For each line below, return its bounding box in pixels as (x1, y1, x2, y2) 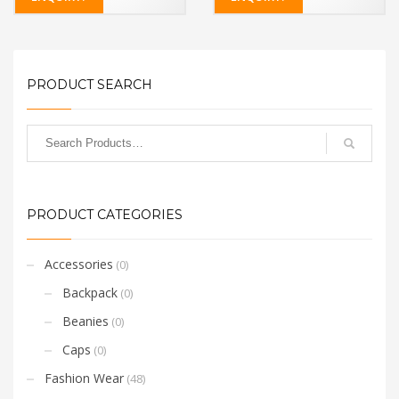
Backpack (62, 283, 118, 301)
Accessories (45, 255, 113, 273)
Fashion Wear (45, 369, 124, 387)
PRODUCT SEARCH (27, 76, 152, 93)
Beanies (62, 312, 109, 330)
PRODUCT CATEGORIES (27, 206, 183, 223)
